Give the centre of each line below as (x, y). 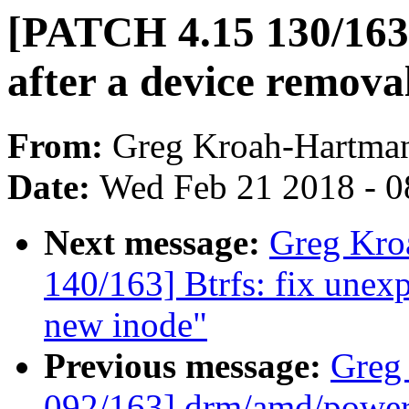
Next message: (157, 243)
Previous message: (187, 366)
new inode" (126, 325)
